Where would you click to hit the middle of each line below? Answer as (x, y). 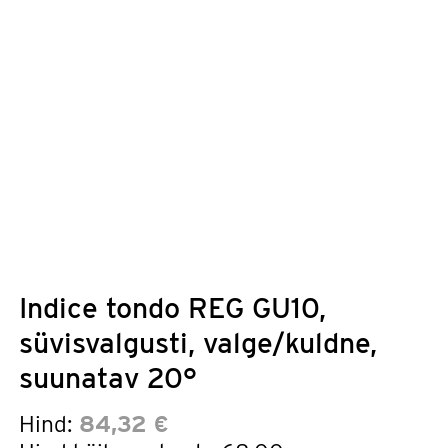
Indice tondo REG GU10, (172, 307)
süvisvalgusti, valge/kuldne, (198, 342)
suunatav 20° (108, 377)
